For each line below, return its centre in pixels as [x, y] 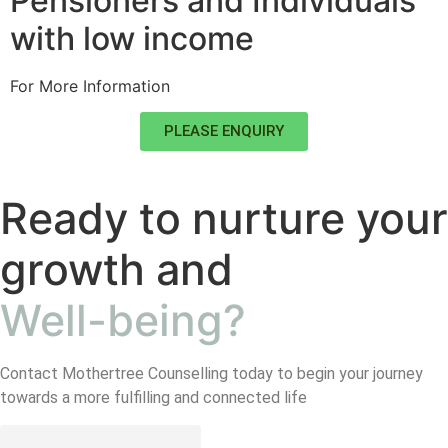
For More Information [90, 85]
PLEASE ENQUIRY [224, 131]
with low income [132, 38]
